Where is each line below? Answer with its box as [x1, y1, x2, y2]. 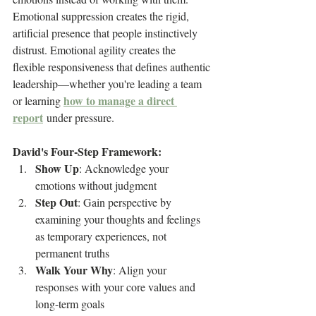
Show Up [35, 160, 79, 176]
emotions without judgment [35, 178, 157, 193]
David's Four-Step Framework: [13, 143, 162, 159]
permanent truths [35, 245, 109, 260]
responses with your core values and [35, 279, 198, 294]
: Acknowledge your [79, 161, 171, 176]
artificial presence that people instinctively [13, 25, 200, 40]
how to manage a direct [63, 92, 177, 109]
